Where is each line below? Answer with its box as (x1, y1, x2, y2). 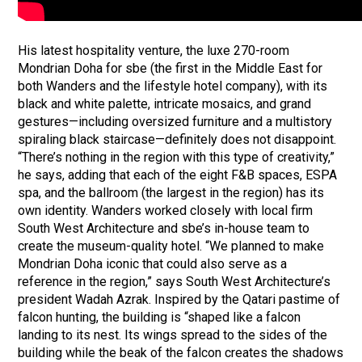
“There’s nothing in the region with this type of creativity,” (18, 149, 335, 165)
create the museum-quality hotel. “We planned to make (18, 238, 325, 254)
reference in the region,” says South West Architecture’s (18, 273, 331, 289)
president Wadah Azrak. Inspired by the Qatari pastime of (18, 291, 341, 307)
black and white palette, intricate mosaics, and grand (18, 95, 312, 112)
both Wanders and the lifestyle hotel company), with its (18, 78, 328, 94)
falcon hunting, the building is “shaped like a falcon (18, 309, 301, 325)
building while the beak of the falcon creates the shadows (18, 344, 344, 360)
